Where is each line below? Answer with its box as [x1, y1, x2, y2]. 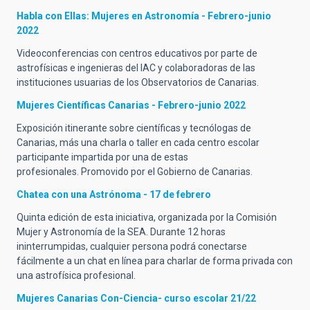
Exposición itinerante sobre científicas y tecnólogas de [17, 122, 251, 134]
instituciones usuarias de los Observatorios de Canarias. [17, 76, 259, 88]
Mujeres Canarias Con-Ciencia [17, 292, 158, 304]
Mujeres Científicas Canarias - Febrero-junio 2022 [17, 99, 246, 111]
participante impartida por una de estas [17, 151, 188, 163]
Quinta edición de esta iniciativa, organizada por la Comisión [17, 211, 277, 223]
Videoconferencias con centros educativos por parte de [17, 47, 257, 59]
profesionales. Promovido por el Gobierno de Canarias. [17, 165, 253, 177]
